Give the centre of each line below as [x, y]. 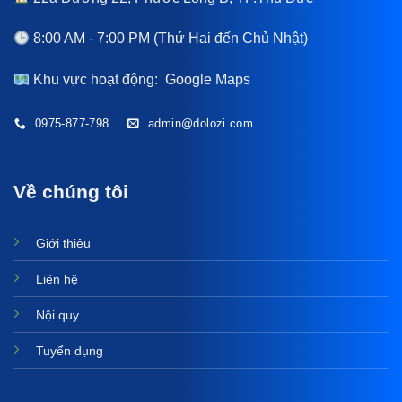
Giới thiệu [63, 243]
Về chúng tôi [70, 191]
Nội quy [57, 315]
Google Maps [208, 80]
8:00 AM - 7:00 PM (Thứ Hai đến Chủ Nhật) [171, 39]
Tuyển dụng [69, 350]
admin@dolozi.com [201, 124]
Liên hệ [57, 279]
